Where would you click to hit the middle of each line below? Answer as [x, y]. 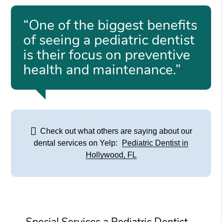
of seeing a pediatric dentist [109, 40]
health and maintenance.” [102, 70]
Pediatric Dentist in [155, 143]
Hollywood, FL [111, 155]
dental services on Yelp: [77, 143]
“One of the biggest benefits [111, 25]
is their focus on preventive [107, 55]
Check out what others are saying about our [115, 131]
